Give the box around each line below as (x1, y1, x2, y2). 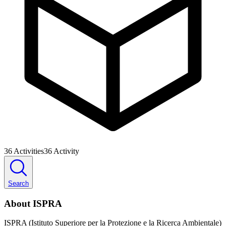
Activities (14, 146, 44, 155)
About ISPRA (4, 198, 62, 209)
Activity (53, 146, 79, 155)
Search (8, 179, 29, 187)
